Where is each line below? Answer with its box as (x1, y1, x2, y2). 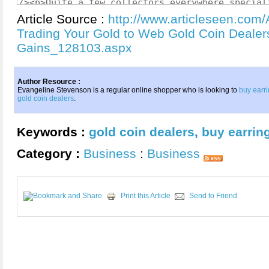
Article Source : (17, 12, 108, 26)
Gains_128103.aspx (17, 41, 132, 55)
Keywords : (17, 125, 89, 139)
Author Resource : (17, 77, 80, 86)
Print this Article (121, 192, 171, 201)
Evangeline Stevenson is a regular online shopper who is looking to (17, 86, 239, 94)
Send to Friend (189, 192, 237, 201)
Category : (17, 147, 83, 160)
